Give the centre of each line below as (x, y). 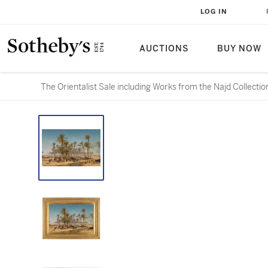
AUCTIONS (164, 49)
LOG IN (214, 12)
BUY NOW (239, 49)
